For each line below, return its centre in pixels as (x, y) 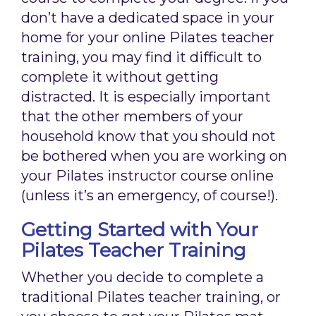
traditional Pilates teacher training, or (151, 297)
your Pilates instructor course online (147, 176)
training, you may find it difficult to (141, 57)
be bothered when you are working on (154, 156)
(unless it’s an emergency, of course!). (150, 195)
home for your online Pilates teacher (148, 37)
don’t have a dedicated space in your (148, 18)
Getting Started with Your (140, 230)
